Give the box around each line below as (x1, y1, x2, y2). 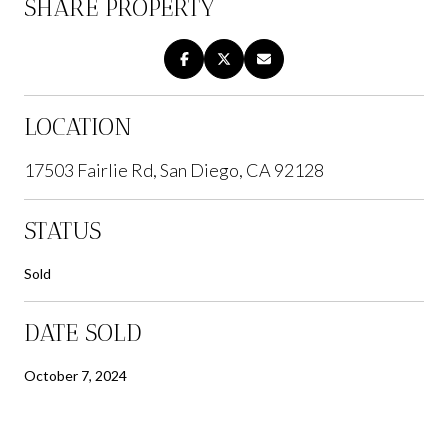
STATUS (24, 215, 101, 245)
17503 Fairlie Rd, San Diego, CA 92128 (24, 158, 324, 181)
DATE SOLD (24, 317, 142, 347)
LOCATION (24, 111, 132, 141)
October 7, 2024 (24, 366, 127, 384)
